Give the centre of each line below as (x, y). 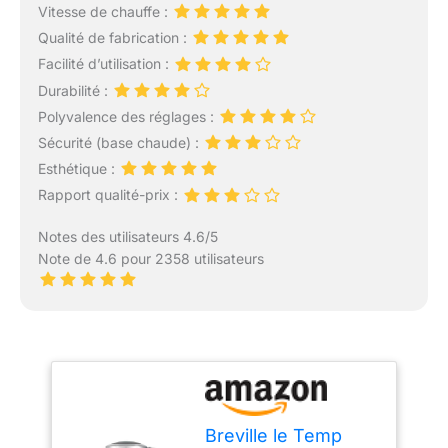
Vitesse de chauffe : (104, 12)
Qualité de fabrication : (114, 38)
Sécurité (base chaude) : (120, 142)
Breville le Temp (274, 435)
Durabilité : (74, 90)
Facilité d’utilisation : (105, 64)
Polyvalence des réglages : (127, 116)
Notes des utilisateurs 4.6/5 (127, 236)
